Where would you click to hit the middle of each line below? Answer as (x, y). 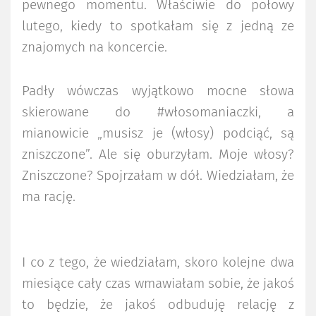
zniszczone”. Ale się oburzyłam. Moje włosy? (158, 154)
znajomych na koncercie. (95, 48)
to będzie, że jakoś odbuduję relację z (158, 305)
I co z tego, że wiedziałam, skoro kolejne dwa (158, 262)
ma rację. (49, 197)
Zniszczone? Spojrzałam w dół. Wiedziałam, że (158, 176)
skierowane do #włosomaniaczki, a (158, 112)
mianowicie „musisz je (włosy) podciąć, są (158, 133)
